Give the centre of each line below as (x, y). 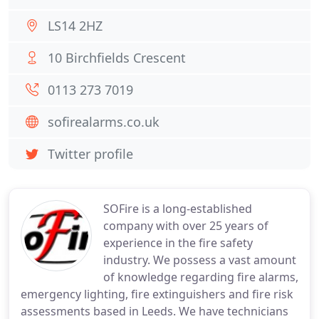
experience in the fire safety (178, 243)
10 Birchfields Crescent (117, 58)
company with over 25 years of (186, 226)
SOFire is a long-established (178, 209)
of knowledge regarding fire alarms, (201, 277)
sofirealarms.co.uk (104, 122)
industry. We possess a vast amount (200, 260)
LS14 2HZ (75, 26)
